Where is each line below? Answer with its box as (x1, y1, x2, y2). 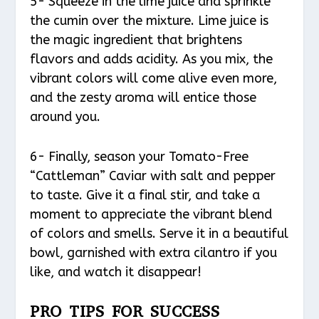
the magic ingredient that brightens (30, 31, 243, 48)
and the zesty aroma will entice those (30, 89, 257, 105)
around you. (30, 108, 101, 125)
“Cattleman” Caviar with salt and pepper (30, 167, 276, 184)
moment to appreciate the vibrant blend (30, 206, 273, 222)
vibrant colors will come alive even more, (30, 70, 278, 86)
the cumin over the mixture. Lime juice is (30, 12, 269, 28)
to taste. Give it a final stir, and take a (30, 187, 261, 203)
